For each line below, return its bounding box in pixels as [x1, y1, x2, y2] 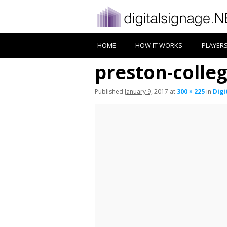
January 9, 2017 [125, 87, 168, 96]
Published [95, 87, 125, 96]
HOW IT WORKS [135, 41, 182, 50]
